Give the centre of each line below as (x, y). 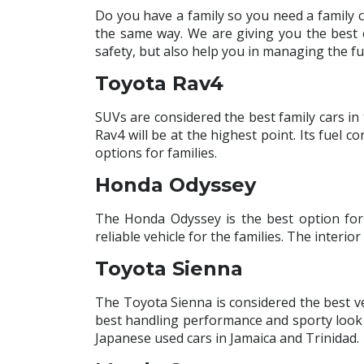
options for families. (156, 153)
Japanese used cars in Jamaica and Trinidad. (227, 338)
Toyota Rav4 (159, 84)
